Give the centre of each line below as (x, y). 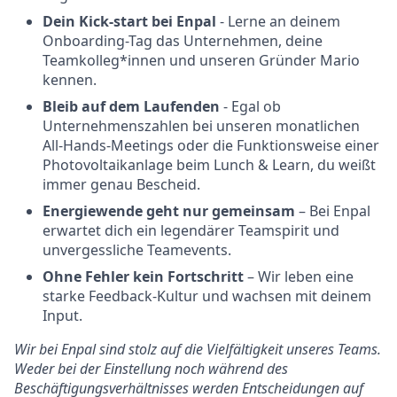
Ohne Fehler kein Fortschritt (143, 277)
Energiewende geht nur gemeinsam (169, 211)
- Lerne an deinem (280, 22)
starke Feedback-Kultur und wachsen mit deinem (207, 296)
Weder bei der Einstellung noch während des (151, 369)
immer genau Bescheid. (121, 185)
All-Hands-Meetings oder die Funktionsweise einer (211, 146)
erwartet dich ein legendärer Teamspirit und (191, 231)
